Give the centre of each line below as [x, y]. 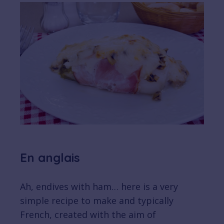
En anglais [50, 158]
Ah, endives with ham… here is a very [99, 187]
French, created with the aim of [88, 215]
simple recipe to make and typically [97, 201]
